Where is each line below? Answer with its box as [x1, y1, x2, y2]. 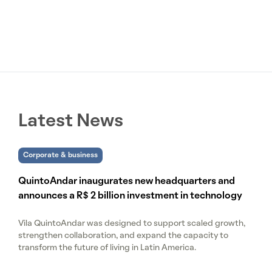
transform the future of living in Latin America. [18, 244, 196, 253]
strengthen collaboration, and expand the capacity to [18, 232, 228, 240]
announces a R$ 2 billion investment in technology [18, 192, 242, 201]
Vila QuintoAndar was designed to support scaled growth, [18, 220, 245, 228]
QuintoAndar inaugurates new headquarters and [18, 177, 235, 186]
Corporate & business [23, 152, 98, 159]
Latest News [18, 114, 123, 131]
